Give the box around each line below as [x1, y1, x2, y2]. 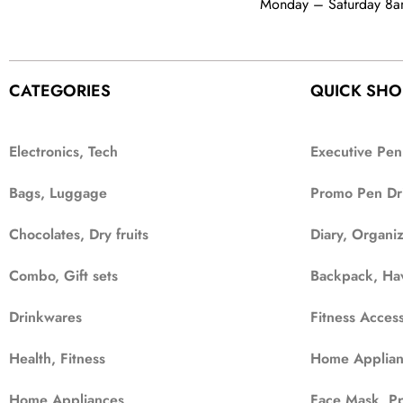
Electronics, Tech [9, 141, 118, 162]
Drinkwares [9, 307, 82, 327]
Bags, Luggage [9, 183, 107, 203]
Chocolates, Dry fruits [9, 224, 148, 245]
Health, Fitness [9, 348, 105, 369]
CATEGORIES [9, 79, 111, 103]
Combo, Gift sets [9, 265, 118, 286]
